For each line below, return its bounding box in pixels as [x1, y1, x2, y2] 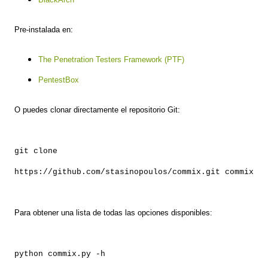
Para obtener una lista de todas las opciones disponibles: [14, 208, 212, 218]
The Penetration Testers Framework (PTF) [38, 55, 184, 65]
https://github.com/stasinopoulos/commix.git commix [14, 167, 254, 177]
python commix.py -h [14, 249, 105, 259]
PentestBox [38, 75, 79, 85]
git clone [14, 147, 57, 156]
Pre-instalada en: [14, 25, 73, 35]
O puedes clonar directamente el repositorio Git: [14, 105, 180, 115]
